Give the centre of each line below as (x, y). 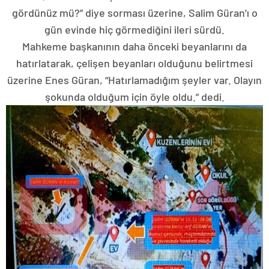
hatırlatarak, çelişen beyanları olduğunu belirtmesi (134, 63)
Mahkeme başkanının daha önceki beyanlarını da (134, 46)
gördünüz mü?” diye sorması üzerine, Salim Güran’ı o (134, 12)
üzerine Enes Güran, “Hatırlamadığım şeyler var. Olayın (134, 80)
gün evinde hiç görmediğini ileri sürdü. (134, 29)
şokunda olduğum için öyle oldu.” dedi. (134, 96)
